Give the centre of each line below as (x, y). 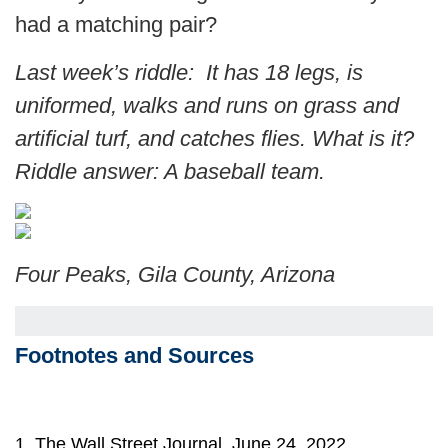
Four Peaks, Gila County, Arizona (175, 274)
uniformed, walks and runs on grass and (207, 105)
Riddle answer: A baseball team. (170, 171)
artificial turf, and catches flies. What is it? (214, 138)
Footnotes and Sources (134, 355)
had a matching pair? (119, 24)
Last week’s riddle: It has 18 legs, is (189, 72)
